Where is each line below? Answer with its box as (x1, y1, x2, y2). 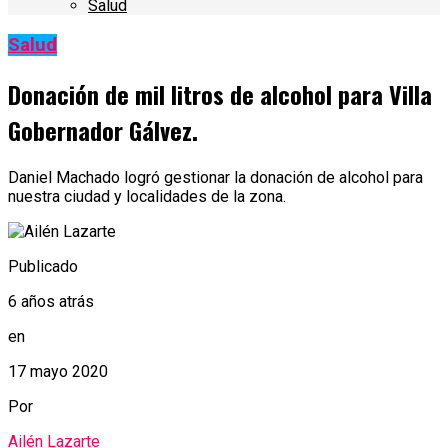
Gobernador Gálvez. (8, 112, 198, 149)
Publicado (8, 256, 78, 276)
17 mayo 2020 (8, 361, 108, 381)
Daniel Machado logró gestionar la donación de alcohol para (8, 167, 423, 187)
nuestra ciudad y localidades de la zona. (8, 186, 286, 206)
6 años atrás (8, 291, 94, 311)
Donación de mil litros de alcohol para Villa (8, 76, 432, 113)
